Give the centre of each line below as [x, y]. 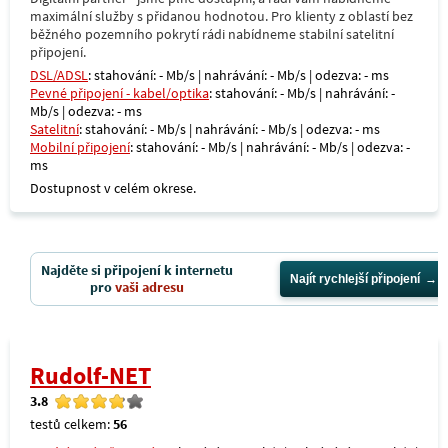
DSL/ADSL [59, 75]
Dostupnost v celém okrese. [113, 188]
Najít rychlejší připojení [355, 279]
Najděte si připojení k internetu [137, 270]
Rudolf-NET [90, 375]
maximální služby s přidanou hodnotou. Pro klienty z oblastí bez [221, 16]
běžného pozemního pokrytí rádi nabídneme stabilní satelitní [212, 34]
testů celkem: [71, 424]
